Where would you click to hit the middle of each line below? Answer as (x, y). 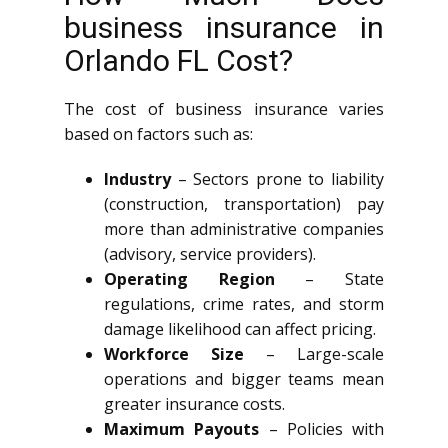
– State (329, 279)
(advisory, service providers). (210, 254)
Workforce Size (174, 354)
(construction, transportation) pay (244, 204)
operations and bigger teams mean (244, 379)
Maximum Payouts (182, 429)
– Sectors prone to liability (277, 179)
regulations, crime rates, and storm (244, 304)
